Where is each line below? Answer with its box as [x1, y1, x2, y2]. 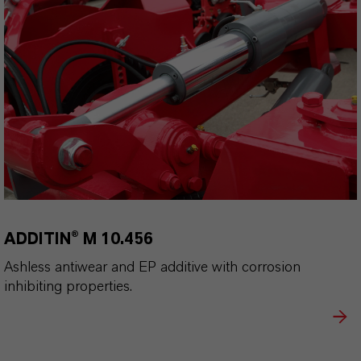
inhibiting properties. [4, 279, 132, 294]
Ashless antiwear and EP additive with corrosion [4, 259, 301, 275]
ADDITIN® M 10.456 [4, 230, 153, 247]
